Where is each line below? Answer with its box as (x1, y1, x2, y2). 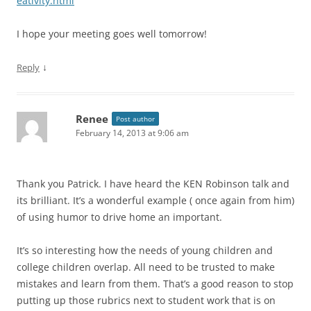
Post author (116, 114, 155, 124)
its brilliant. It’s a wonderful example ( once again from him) (17, 194, 294, 208)
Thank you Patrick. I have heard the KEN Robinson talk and (17, 177, 289, 191)
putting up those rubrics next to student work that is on (17, 294, 276, 308)
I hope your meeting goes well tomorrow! (17, 27, 207, 41)
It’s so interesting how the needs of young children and (17, 244, 273, 258)
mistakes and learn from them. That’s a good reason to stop (17, 277, 294, 291)
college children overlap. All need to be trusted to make (17, 260, 275, 274)
